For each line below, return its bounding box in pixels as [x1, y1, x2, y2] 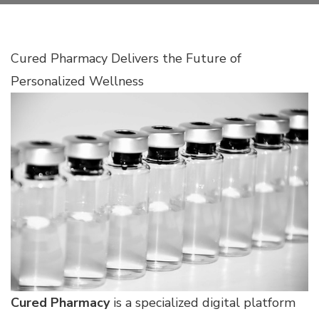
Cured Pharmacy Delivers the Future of [11, 50, 241, 67]
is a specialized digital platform [110, 293, 296, 311]
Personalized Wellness [11, 73, 144, 90]
